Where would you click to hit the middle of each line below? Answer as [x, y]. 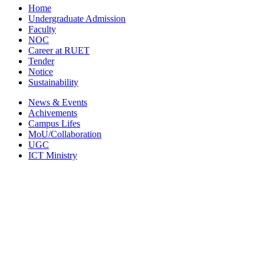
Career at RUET [59, 50]
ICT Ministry [53, 155]
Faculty [42, 29]
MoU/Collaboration [65, 134]
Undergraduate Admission [77, 18]
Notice [41, 71]
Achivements [53, 113]
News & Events [58, 102]
